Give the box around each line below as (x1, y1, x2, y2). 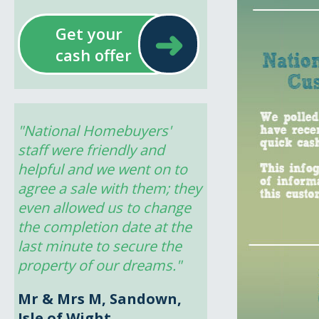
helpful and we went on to (18, 159, 187, 179)
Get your (56, 23, 122, 44)
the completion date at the (18, 217, 192, 236)
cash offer (56, 44, 132, 66)
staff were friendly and (18, 140, 164, 159)
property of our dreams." (18, 256, 182, 275)
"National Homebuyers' (18, 121, 171, 140)
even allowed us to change (18, 198, 191, 217)
